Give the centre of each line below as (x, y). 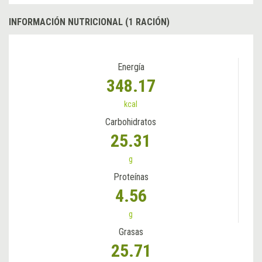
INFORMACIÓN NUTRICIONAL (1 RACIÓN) (89, 22)
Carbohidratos (131, 122)
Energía (131, 67)
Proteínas (131, 177)
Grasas (131, 232)
